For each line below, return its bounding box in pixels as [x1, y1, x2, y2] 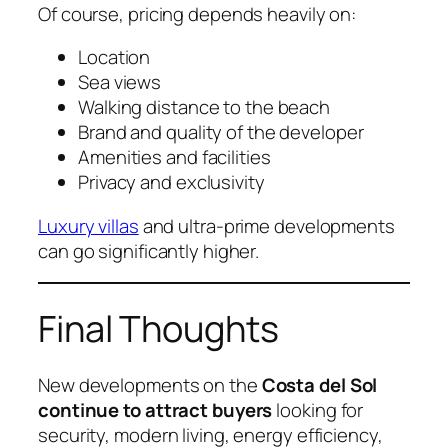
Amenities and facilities [78, 144, 271, 171]
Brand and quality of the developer [78, 119, 364, 146]
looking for [272, 396, 364, 423]
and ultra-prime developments [138, 212, 395, 239]
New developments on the [38, 371, 262, 398]
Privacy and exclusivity [78, 169, 265, 196]
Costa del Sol [261, 371, 378, 398]
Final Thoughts [38, 303, 279, 353]
